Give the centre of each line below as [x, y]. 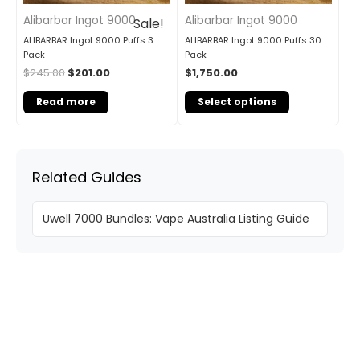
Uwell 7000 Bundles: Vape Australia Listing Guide [176, 219]
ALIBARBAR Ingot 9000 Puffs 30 [253, 41]
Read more [66, 102]
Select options [237, 102]
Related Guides [87, 178]
